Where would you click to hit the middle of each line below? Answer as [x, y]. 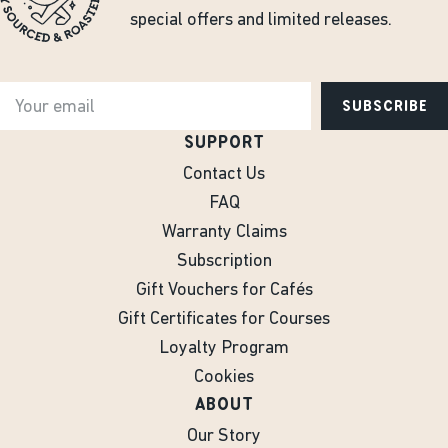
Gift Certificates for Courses [224, 319]
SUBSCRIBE [384, 106]
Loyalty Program [224, 348]
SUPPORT [224, 142]
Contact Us [224, 174]
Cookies [224, 377]
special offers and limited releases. [261, 20]
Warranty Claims [224, 232]
